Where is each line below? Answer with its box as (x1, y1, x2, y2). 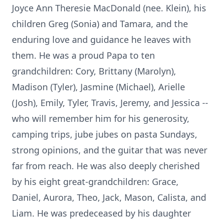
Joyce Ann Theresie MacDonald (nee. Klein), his (12, 2, 206, 14)
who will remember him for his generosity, (12, 112, 189, 124)
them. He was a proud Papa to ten (12, 49, 155, 61)
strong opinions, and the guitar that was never (12, 144, 207, 156)
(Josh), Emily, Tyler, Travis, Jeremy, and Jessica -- (12, 97, 208, 109)
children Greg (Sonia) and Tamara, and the (12, 18, 188, 30)
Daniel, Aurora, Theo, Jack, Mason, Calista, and (12, 191, 206, 203)
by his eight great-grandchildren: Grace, (12, 176, 179, 187)
